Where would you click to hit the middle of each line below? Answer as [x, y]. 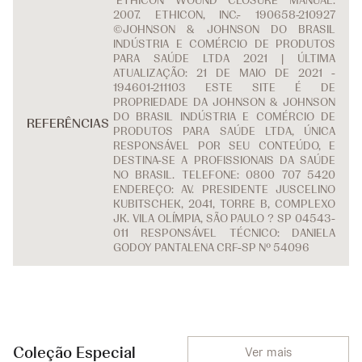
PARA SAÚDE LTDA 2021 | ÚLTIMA [224, 59]
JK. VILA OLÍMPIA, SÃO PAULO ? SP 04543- [224, 219]
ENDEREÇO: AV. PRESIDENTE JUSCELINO [224, 189]
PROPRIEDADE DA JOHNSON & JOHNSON [224, 102]
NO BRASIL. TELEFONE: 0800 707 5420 [224, 175]
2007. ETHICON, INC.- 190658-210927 [224, 15]
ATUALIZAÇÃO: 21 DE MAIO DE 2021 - [224, 73]
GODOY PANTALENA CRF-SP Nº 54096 [211, 248]
